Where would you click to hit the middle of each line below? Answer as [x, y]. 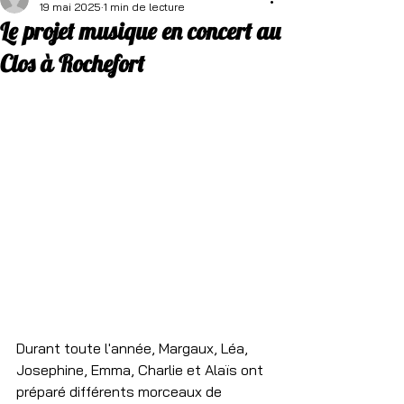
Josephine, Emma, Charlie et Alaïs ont [142, 370]
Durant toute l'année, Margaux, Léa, [134, 348]
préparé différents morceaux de [121, 391]
